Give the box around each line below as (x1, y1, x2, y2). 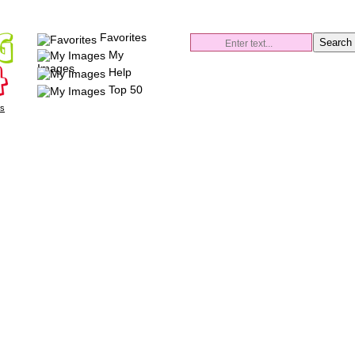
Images (37, 62, 74, 75)
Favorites (100, 31, 147, 44)
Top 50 (109, 82, 143, 96)
